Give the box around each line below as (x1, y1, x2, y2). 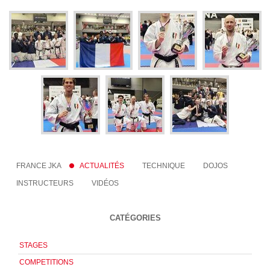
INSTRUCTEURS (16, 179, 74, 188)
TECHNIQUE (142, 161, 185, 170)
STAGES (19, 240, 48, 250)
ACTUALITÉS (80, 161, 125, 170)
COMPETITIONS (19, 257, 74, 266)
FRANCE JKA (16, 161, 62, 170)
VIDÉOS (92, 179, 119, 188)
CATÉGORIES (109, 213, 161, 223)
